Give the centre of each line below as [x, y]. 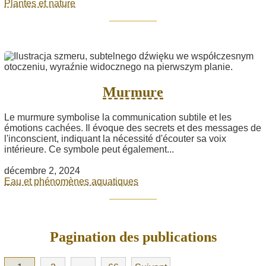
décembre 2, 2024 [42, 170]
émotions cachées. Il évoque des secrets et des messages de [133, 128]
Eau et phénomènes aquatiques [71, 181]
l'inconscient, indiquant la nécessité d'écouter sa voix [115, 138]
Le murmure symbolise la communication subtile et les [118, 117]
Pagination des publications [133, 237]
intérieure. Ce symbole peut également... [89, 149]
